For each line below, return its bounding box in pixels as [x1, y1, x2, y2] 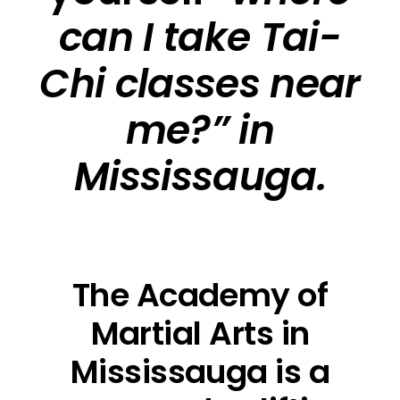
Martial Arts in [90, 310, 310, 356]
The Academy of [71, 271, 329, 318]
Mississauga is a [70, 348, 330, 395]
